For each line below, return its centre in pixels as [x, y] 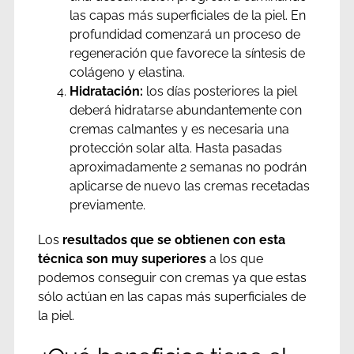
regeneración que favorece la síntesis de [187, 54]
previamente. [107, 205]
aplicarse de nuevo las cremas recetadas [189, 186]
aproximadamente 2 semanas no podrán [188, 168]
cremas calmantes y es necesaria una [179, 130]
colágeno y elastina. [127, 73]
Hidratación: [106, 92]
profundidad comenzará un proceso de [185, 35]
